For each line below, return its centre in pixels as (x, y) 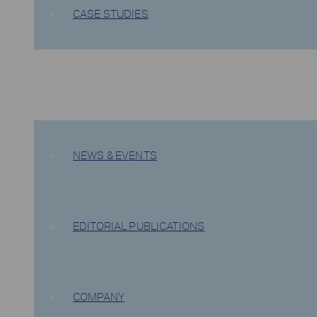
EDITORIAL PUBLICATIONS (139, 226)
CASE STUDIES (111, 14)
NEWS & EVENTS (115, 156)
